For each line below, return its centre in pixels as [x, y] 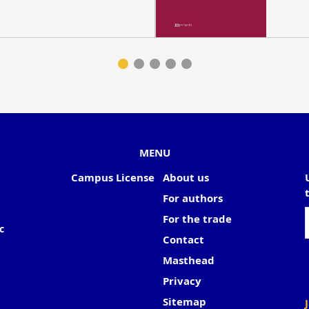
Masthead [189, 260]
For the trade [197, 219]
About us [186, 178]
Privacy [182, 281]
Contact [183, 240]
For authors [193, 198]
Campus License [112, 178]
